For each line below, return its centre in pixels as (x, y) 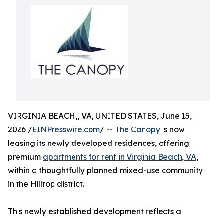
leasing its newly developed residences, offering (99, 143)
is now (173, 129)
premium (25, 157)
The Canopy (137, 129)
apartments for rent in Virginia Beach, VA (119, 157)
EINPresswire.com (66, 129)
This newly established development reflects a (94, 211)
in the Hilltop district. (46, 184)
